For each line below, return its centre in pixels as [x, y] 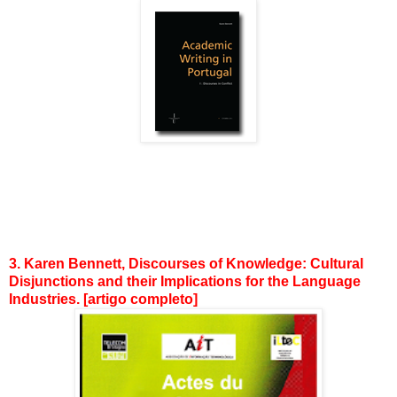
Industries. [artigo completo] [103, 299]
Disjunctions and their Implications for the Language [185, 281]
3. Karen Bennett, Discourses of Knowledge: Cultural [186, 263]
